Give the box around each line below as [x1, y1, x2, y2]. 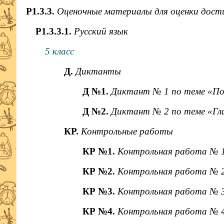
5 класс [44, 46, 74, 56]
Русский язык [73, 26, 128, 36]
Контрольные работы [80, 126, 173, 136]
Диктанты [75, 66, 121, 76]
